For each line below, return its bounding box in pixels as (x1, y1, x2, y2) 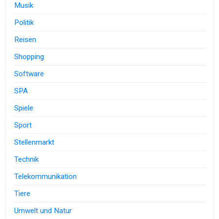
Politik (14, 18, 34, 27)
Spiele (14, 104, 34, 113)
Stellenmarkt (14, 138, 55, 147)
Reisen (14, 35, 37, 44)
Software (14, 69, 44, 79)
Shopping (14, 52, 44, 62)
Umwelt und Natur (14, 206, 72, 216)
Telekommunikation (14, 172, 77, 181)
